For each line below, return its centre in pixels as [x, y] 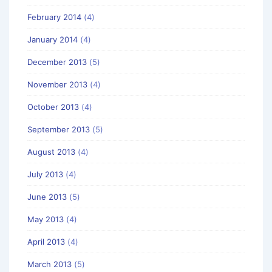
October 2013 [53, 107]
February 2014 [54, 17]
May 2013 [46, 219]
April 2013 [46, 241]
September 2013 [59, 129]
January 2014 [53, 39]
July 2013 [45, 174]
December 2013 [57, 62]
